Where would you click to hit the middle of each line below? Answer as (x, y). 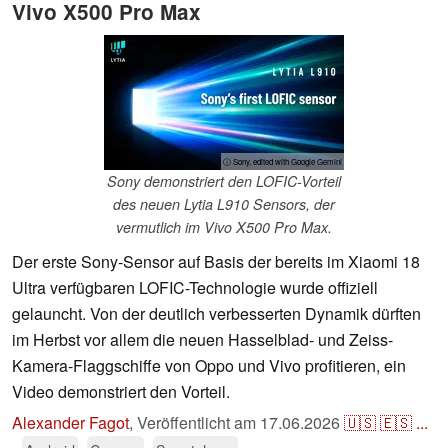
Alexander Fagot (70, 423)
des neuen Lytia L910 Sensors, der (224, 204)
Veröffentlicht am (198, 423)
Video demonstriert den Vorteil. (121, 392)
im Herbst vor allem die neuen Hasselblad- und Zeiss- (202, 340)
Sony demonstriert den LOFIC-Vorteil (224, 181)
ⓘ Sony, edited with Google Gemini (282, 162)
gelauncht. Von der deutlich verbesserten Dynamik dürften (216, 314)
